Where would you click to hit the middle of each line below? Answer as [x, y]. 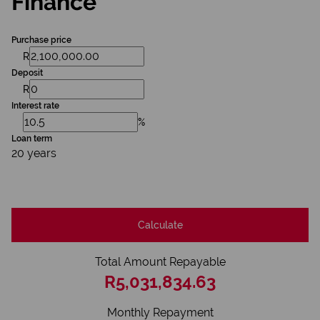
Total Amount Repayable [160, 262]
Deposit [27, 73]
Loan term [32, 139]
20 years [34, 153]
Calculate [160, 225]
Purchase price [41, 40]
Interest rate [35, 106]
